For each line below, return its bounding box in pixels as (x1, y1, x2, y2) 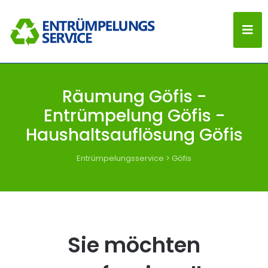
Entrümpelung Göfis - (43, 104, 225, 127)
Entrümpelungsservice (77, 153, 164, 164)
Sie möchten (68, 230, 200, 260)
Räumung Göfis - (62, 85, 206, 108)
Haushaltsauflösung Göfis (25, 123, 243, 147)
